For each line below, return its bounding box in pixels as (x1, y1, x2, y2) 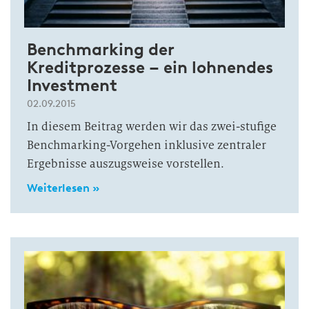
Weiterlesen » (27, 181, 99, 195)
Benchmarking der (27, 39, 174, 59)
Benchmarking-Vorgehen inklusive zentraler (27, 138, 266, 152)
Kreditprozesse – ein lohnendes (27, 57, 273, 77)
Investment (27, 75, 117, 95)
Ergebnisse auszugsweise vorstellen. (27, 157, 224, 171)
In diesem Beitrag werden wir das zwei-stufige (27, 119, 277, 134)
